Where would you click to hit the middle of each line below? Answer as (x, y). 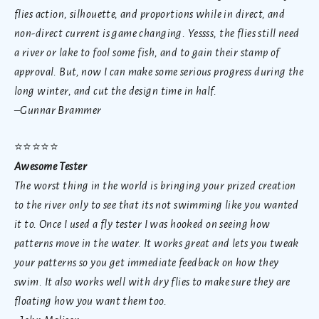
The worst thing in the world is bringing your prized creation (155, 185)
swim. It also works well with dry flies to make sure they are (152, 281)
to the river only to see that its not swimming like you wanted (157, 204)
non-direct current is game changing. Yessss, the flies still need (157, 33)
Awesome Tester (51, 166)
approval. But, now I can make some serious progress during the (159, 71)
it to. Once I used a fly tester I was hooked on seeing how (142, 224)
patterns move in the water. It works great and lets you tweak (157, 243)
